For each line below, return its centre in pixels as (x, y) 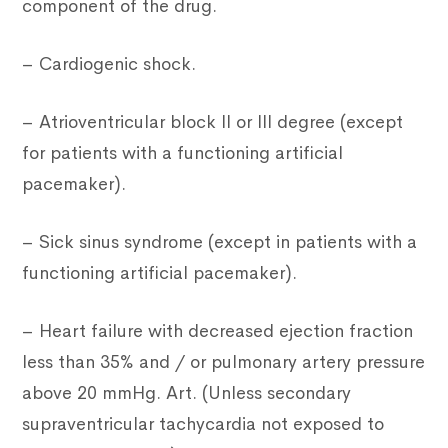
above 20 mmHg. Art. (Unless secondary (187, 393)
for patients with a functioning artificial (183, 153)
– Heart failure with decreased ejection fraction (218, 331)
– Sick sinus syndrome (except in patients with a (220, 242)
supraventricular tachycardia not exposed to (203, 424)
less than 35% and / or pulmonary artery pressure (224, 362)
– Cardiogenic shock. (109, 64)
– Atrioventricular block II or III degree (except (213, 122)
